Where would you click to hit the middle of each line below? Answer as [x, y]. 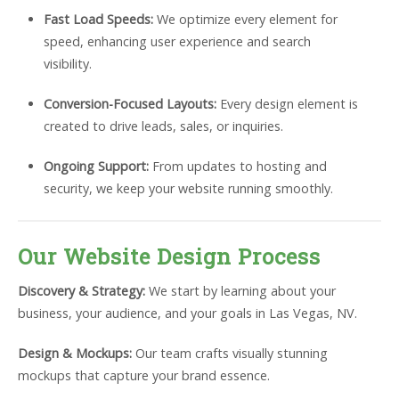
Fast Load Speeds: [98, 20]
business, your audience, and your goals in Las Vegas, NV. [187, 313]
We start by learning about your [240, 291]
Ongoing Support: [96, 167]
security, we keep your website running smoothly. [188, 189]
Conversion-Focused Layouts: [130, 104]
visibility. [67, 64]
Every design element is [287, 104]
